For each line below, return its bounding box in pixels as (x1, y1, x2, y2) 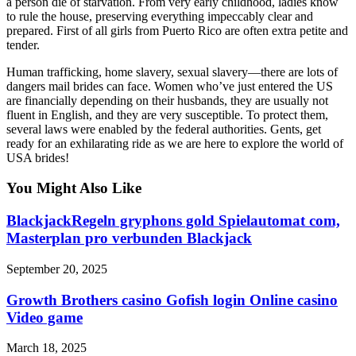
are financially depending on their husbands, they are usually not (6, 93, 328, 107)
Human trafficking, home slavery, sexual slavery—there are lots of (6, 64, 338, 79)
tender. (6, 37, 40, 52)
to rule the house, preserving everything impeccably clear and (6, 9, 313, 23)
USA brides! (6, 150, 69, 164)
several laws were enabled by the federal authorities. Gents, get (6, 122, 321, 136)
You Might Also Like (6, 180, 141, 197)
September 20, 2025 (6, 261, 107, 276)
